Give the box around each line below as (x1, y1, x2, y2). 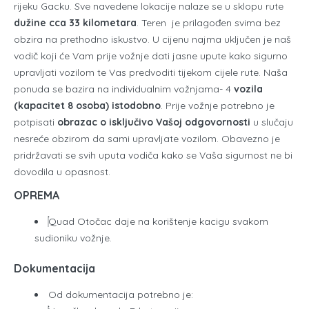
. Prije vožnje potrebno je (161, 99, 275, 112)
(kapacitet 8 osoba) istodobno (14, 99, 161, 112)
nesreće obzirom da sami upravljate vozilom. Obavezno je (14, 132, 280, 145)
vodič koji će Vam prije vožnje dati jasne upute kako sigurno (14, 49, 288, 62)
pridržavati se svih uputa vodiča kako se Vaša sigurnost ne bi (14, 148, 292, 161)
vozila (231, 82, 263, 95)
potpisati (14, 115, 54, 128)
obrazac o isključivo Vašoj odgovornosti (54, 115, 250, 128)
